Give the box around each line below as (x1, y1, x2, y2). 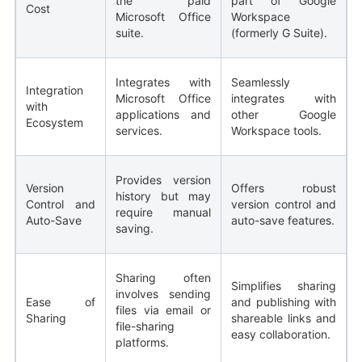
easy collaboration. (231, 326, 330, 341)
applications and (116, 107, 211, 121)
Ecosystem (26, 115, 83, 129)
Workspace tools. (231, 123, 322, 137)
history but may (116, 188, 211, 203)
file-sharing (116, 318, 175, 333)
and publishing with (231, 294, 336, 309)
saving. (116, 221, 154, 235)
